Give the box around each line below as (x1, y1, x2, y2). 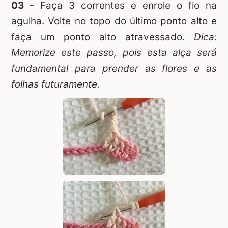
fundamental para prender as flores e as (11, 63, 217, 75)
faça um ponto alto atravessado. (11, 31, 194, 43)
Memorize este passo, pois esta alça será (11, 47, 217, 59)
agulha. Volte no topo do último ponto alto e (11, 15, 217, 27)
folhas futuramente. (11, 78, 100, 91)
